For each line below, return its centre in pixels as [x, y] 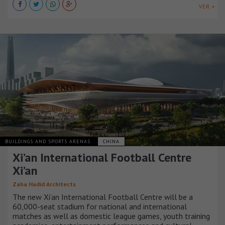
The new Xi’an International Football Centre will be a [103, 197]
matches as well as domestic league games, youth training [111, 216]
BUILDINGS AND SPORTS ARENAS [49, 142]
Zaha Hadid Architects [44, 184]
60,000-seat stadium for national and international [100, 207]
